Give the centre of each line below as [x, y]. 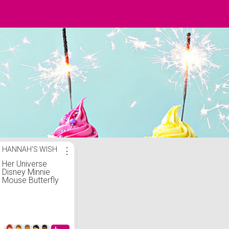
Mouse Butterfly [30, 180]
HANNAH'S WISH [30, 149]
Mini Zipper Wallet [33, 188]
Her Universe [25, 164]
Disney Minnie [26, 172]
